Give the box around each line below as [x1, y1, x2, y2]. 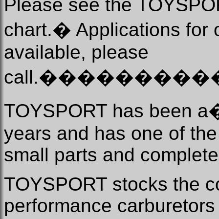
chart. [4, 19, 52, 40]
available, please [4, 42, 149, 63]
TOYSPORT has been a [4, 100, 208, 121]
